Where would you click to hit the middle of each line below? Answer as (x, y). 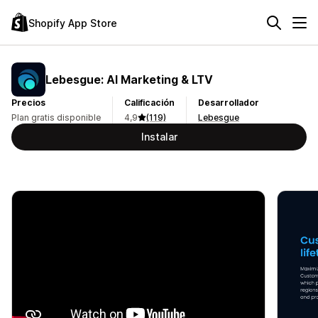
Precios (28, 103)
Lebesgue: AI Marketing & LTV (129, 79)
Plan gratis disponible (56, 117)
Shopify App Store (73, 23)
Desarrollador (229, 103)
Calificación (149, 103)
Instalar (159, 137)
